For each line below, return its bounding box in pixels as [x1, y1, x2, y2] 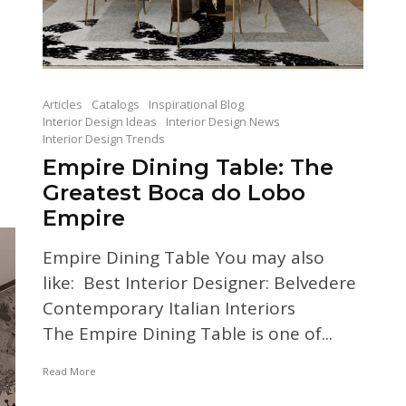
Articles [42, 95, 82, 112]
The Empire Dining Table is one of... [42, 321, 333, 345]
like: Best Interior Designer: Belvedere [42, 270, 356, 295]
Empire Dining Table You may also [42, 245, 324, 269]
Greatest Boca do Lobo [42, 179, 305, 206]
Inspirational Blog [148, 95, 244, 112]
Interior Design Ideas [42, 112, 157, 130]
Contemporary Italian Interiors [42, 295, 304, 320]
